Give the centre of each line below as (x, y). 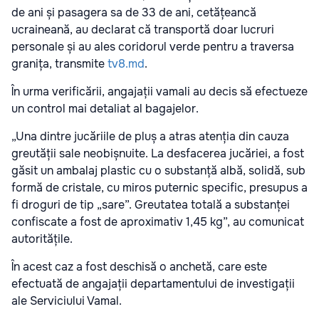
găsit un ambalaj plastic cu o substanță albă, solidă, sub (158, 170)
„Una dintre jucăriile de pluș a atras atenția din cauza (150, 136)
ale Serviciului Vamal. (67, 300)
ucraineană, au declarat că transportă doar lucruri (143, 29)
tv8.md (126, 63)
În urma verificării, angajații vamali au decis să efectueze (159, 91)
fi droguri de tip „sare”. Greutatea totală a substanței (151, 204)
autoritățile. (42, 239)
